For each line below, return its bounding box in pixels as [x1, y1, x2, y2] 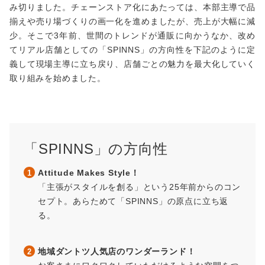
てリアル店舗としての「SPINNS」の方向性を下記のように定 [9, 44, 256, 54]
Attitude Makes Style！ [38, 167, 140, 177]
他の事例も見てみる [95, 247, 170, 256]
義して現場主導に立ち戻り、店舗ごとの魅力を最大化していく [9, 59, 256, 69]
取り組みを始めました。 [9, 73, 106, 83]
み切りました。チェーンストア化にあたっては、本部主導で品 [9, 2, 256, 12]
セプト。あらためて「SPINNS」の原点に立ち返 [38, 196, 229, 206]
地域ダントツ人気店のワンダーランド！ [38, 246, 196, 256]
